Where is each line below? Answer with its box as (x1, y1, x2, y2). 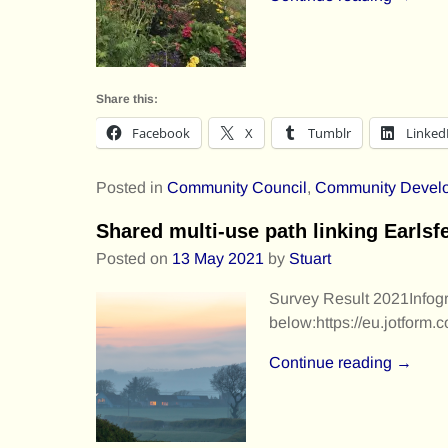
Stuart (289, 249, 331, 267)
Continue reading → (268, 353, 412, 371)
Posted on (96, 249, 172, 267)
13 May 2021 (172, 249, 264, 267)
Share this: (96, 91, 158, 106)
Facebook (132, 123, 190, 142)
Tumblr (308, 123, 351, 142)
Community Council (167, 178, 307, 196)
